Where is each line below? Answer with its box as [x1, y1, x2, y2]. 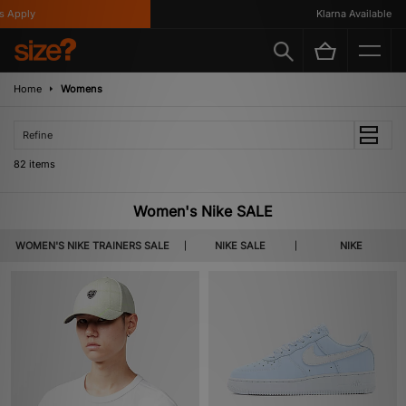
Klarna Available [278, 6, 354, 20]
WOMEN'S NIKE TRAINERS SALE [15, 239, 169, 252]
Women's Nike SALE [133, 202, 273, 220]
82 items [14, 158, 55, 170]
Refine [23, 129, 53, 141]
